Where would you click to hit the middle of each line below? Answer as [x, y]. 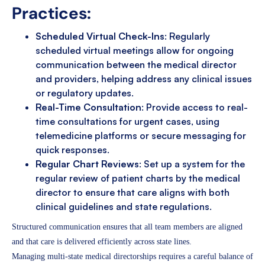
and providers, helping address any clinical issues [144, 79]
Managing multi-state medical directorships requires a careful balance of [132, 257]
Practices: [51, 14]
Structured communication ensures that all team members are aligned [127, 227]
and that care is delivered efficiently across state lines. [102, 242]
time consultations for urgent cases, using [127, 122]
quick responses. [72, 150]
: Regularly [187, 36]
